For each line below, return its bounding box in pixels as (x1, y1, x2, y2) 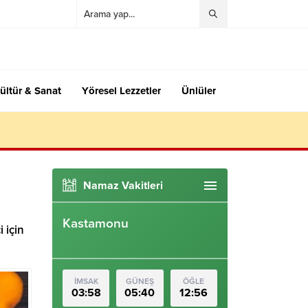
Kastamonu (63, 216, 129, 231)
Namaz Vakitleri (83, 179, 163, 192)
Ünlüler (181, 85, 216, 97)
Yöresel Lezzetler (82, 85, 161, 97)
